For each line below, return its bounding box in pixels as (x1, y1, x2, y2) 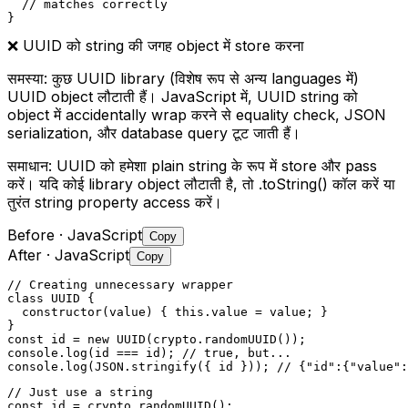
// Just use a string (7, 384, 153, 399)
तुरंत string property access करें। (7, 192, 222, 211)
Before (7, 225, 55, 244)
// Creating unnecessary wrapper (7, 277, 233, 291)
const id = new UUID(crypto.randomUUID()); (7, 331, 306, 346)
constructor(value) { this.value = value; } (7, 304, 328, 319)
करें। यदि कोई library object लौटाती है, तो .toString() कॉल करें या (7, 174, 395, 193)
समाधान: (7, 156, 52, 175)
